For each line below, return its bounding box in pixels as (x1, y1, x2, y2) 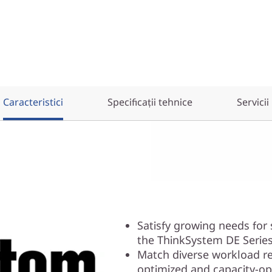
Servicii (237, 95, 269, 109)
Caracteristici (3, 95, 63, 109)
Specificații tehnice (107, 95, 192, 109)
